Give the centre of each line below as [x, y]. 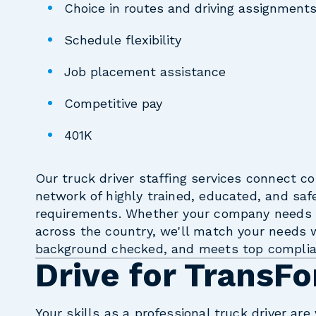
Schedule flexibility [122, 39]
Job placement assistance [145, 71]
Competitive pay [113, 103]
